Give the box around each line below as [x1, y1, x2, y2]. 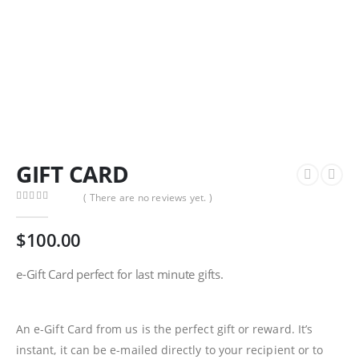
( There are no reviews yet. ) [83, 190, 213, 204]
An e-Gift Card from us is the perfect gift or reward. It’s [16, 321, 313, 337]
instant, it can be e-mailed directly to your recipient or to [16, 341, 324, 357]
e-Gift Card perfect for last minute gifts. [16, 265, 224, 282]
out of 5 [22, 204, 65, 216]
